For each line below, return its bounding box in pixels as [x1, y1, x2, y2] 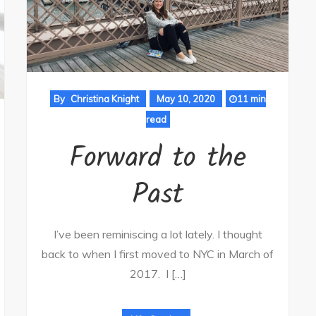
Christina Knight [70, 93, 139, 105]
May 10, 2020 [156, 93, 215, 105]
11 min [236, 93, 266, 105]
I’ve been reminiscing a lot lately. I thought [53, 227, 262, 242]
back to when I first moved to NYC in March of [42, 247, 274, 262]
